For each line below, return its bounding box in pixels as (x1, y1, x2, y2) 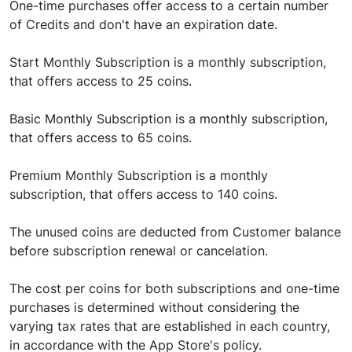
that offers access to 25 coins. (9, 73, 192, 89)
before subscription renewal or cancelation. (9, 243, 268, 258)
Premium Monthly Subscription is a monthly (9, 167, 268, 183)
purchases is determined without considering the (9, 299, 299, 315)
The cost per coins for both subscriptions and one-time (9, 280, 339, 296)
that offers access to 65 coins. (9, 130, 192, 145)
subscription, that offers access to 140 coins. (9, 186, 277, 202)
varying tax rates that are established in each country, (9, 318, 330, 334)
